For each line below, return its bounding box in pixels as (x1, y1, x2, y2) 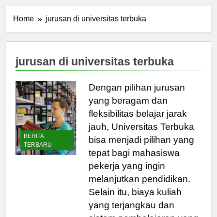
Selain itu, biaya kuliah (88, 195, 182, 206)
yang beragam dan (88, 104, 168, 114)
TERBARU (24, 150, 52, 157)
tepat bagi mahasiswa (88, 156, 180, 167)
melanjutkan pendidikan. (88, 182, 190, 193)
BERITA (24, 141, 44, 149)
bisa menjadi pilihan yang (88, 143, 194, 154)
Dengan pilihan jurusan (88, 91, 185, 101)
